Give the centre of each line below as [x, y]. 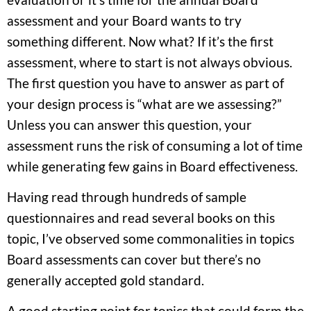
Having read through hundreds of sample [127, 196]
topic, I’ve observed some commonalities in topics [151, 238]
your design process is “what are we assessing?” [144, 103]
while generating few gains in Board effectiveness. [152, 166]
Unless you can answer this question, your [129, 124]
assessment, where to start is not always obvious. [150, 62]
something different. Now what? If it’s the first [140, 41]
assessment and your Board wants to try [124, 20]
